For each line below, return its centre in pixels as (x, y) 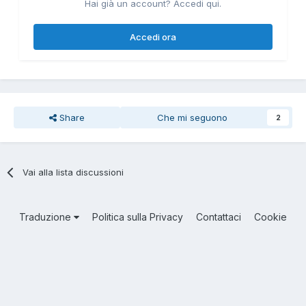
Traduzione (46, 217)
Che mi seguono (193, 117)
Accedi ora (153, 37)
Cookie (270, 217)
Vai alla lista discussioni (73, 172)
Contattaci (219, 217)
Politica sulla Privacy (138, 217)
